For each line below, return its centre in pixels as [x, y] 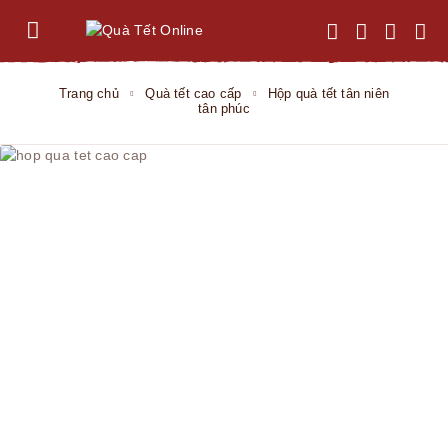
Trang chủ [89, 93]
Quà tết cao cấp [193, 93]
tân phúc [224, 108]
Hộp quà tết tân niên [328, 93]
